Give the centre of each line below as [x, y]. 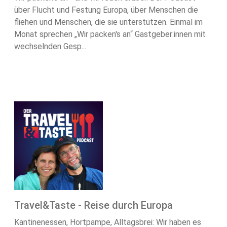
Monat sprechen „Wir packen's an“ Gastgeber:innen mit [110, 34]
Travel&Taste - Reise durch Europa [93, 205]
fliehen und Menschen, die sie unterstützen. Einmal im [108, 22]
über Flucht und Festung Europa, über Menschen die [106, 10]
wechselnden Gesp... [50, 47]
